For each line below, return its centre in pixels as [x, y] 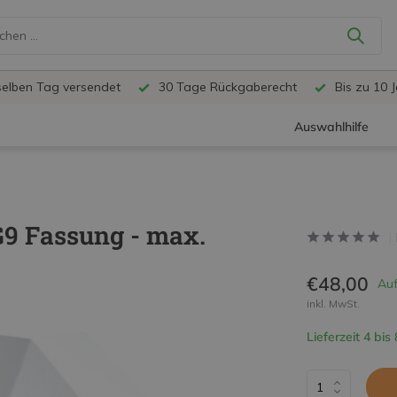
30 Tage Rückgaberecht [226, 87]
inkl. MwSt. [333, 304]
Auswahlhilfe [332, 127]
